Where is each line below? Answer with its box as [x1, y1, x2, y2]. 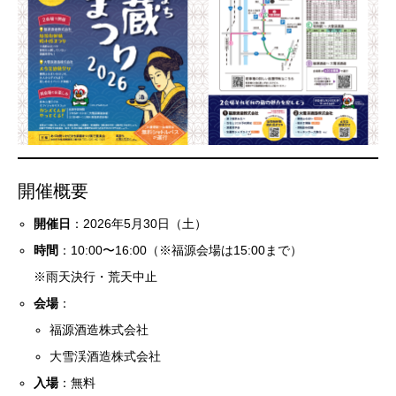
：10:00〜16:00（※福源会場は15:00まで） [58, 243, 303, 258]
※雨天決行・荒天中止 [34, 270, 158, 285]
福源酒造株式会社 [49, 323, 149, 338]
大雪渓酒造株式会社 [49, 349, 162, 364]
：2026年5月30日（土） [71, 217, 208, 232]
